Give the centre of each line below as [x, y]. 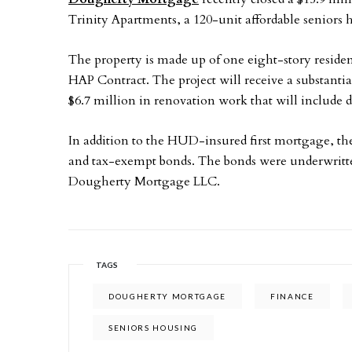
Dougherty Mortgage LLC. [144, 181]
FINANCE [292, 296]
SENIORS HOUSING [154, 328]
